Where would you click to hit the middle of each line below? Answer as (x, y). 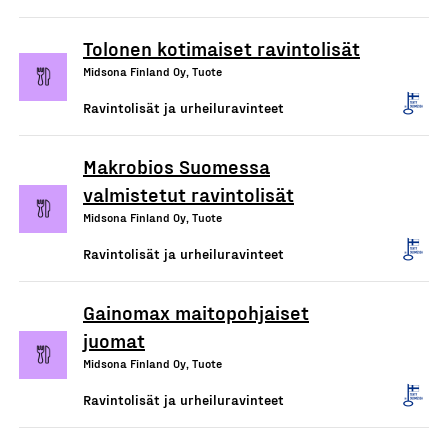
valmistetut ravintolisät (188, 194)
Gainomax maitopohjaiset (196, 312)
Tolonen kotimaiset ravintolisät (221, 48)
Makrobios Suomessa (176, 166)
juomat (114, 340)
